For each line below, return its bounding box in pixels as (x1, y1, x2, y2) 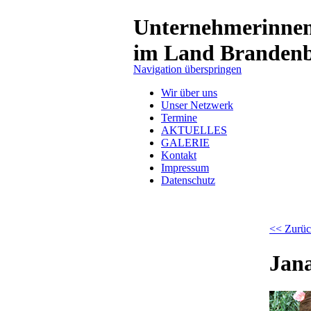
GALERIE (161, 137, 210, 149)
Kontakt (161, 149, 196, 162)
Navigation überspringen (133, 63, 242, 76)
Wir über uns (161, 87, 217, 99)
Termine (161, 112, 197, 124)
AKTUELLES (161, 124, 227, 137)
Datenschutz (161, 174, 215, 187)
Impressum (161, 162, 209, 174)
